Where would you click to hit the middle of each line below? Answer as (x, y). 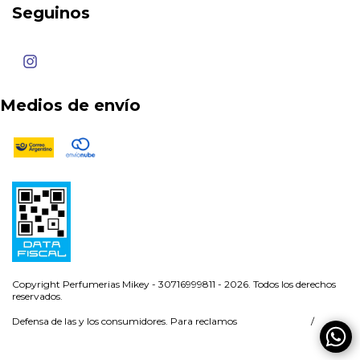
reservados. (37, 297)
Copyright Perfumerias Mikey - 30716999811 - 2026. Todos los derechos (174, 284)
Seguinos (51, 13)
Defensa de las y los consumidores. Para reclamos (125, 321)
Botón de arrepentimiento (85, 337)
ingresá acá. (272, 321)
